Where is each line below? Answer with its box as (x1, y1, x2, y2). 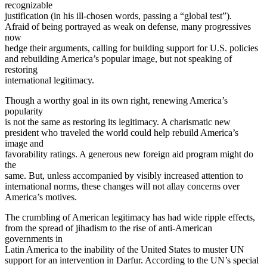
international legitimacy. (5, 74, 94, 85)
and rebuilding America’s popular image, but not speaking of (5, 53, 232, 64)
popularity (5, 105, 43, 116)
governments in (5, 233, 63, 244)
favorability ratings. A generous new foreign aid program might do (5, 148, 253, 159)
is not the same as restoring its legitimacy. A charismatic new (5, 116, 231, 127)
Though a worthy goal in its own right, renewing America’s (5, 95, 228, 105)
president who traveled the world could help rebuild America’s (5, 127, 238, 138)
